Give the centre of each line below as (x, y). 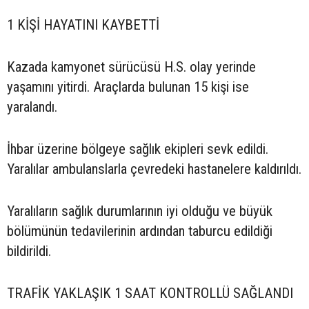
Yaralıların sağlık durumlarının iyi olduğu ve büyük (140, 211)
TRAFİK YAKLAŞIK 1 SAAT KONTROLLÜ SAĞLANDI (150, 293)
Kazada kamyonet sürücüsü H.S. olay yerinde (131, 67)
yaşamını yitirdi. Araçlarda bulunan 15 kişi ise (128, 87)
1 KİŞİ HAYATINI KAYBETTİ (83, 25)
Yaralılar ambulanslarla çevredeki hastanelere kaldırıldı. (154, 169)
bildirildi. (29, 251)
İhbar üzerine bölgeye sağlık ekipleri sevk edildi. (138, 149)
